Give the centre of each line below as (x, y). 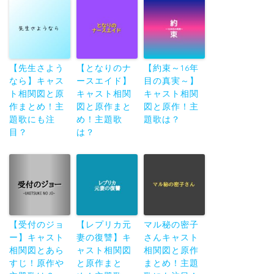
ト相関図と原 (37, 94)
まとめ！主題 (171, 263)
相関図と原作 (171, 250)
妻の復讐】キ (104, 238)
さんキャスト (171, 238)
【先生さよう (37, 68)
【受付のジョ (37, 225)
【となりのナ (104, 68)
